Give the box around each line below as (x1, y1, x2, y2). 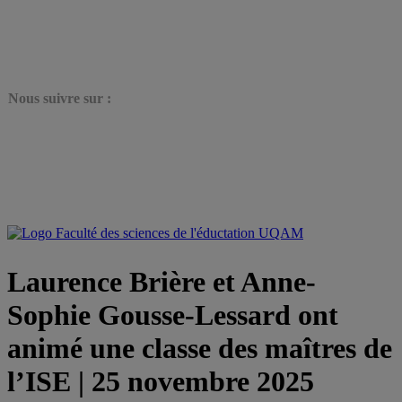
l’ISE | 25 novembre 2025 (7, 364, 314, 398)
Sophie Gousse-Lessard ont (7, 298, 338, 331)
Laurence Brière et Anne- (7, 265, 316, 298)
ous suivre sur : (19, 91, 111, 106)
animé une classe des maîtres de (7, 331, 392, 364)
